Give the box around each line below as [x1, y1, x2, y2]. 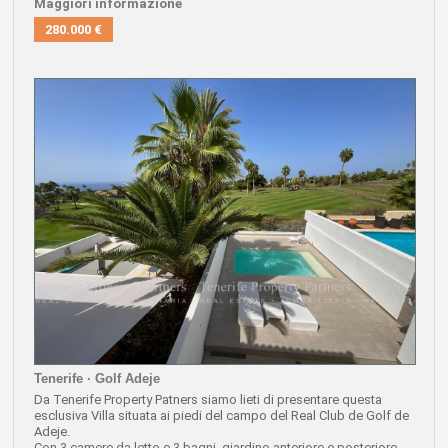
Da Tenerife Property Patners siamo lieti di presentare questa [33, 392, 382, 408]
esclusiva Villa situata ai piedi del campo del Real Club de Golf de [33, 408, 409, 424]
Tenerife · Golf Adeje [33, 371, 160, 387]
